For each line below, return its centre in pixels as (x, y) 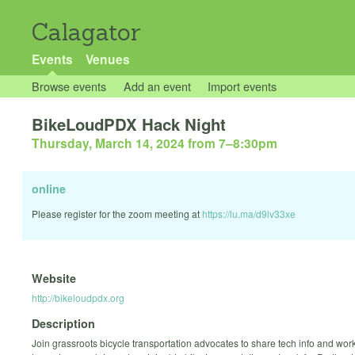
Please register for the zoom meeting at (117, 214)
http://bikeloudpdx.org (78, 297)
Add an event (157, 86)
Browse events (69, 86)
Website (54, 278)
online (49, 189)
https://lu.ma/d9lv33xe (249, 214)
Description (63, 324)
